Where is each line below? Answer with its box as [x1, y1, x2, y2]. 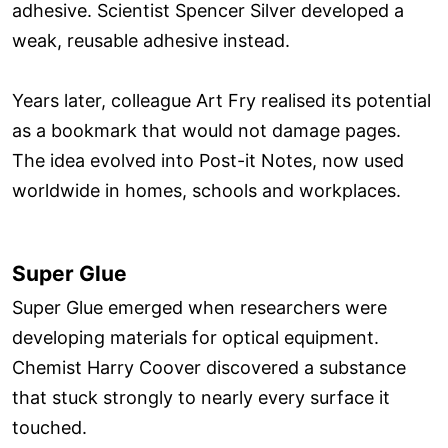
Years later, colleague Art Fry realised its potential [12, 89, 431, 111]
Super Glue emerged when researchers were [12, 297, 387, 319]
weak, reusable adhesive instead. [12, 29, 290, 51]
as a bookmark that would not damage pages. [12, 119, 401, 141]
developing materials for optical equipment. [12, 327, 379, 349]
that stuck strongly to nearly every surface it [12, 387, 390, 409]
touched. [12, 417, 87, 439]
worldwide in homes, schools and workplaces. [12, 179, 401, 201]
